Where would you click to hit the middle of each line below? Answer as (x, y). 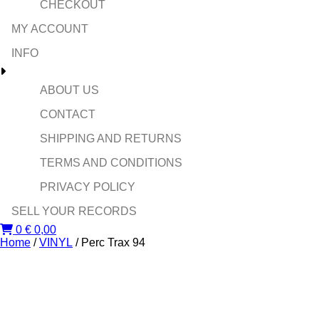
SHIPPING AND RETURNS (111, 138)
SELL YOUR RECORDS (74, 211)
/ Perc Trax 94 (109, 242)
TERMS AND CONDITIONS (111, 163)
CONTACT (68, 114)
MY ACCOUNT (50, 29)
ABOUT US (69, 90)
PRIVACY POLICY (88, 187)
